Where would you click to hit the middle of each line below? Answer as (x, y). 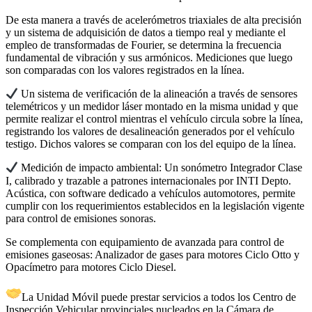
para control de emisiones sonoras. (81, 218)
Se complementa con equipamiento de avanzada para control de (145, 242)
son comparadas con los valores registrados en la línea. (125, 70)
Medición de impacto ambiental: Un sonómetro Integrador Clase (161, 168)
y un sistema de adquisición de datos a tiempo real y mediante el (146, 32)
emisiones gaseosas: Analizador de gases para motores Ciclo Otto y (153, 254)
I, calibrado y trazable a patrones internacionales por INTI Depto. (148, 180)
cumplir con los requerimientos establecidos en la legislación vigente (155, 205)
